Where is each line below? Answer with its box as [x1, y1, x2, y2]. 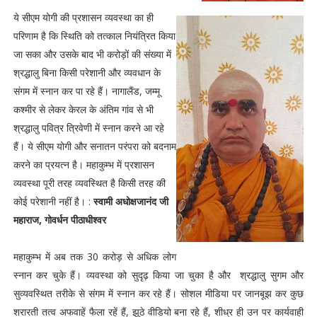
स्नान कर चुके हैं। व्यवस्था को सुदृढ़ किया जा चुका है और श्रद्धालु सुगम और [13, 268, 304, 282]
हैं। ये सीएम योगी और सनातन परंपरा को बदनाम [13, 139, 176, 153]
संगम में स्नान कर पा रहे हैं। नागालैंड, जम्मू [13, 84, 160, 98]
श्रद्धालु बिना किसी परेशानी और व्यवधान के [13, 66, 161, 79]
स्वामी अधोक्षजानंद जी [93, 195, 168, 208]
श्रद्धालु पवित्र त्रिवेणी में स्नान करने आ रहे [13, 121, 164, 134]
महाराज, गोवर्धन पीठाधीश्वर [13, 213, 109, 226]
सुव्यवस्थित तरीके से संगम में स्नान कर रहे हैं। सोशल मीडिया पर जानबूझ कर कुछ [13, 287, 304, 300]
